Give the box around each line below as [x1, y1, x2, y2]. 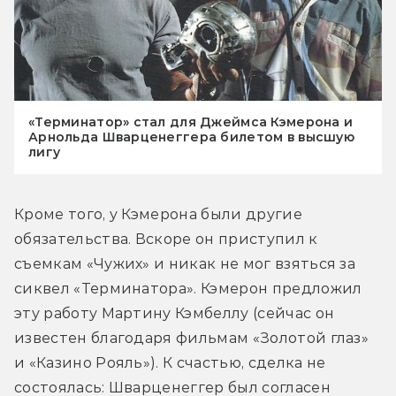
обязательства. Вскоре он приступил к [14, 231, 318, 248]
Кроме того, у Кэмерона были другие [14, 206, 302, 224]
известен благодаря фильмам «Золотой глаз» [14, 330, 369, 347]
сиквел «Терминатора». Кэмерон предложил [14, 280, 362, 298]
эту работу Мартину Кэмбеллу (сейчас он [14, 305, 335, 323]
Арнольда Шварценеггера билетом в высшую [28, 129, 354, 146]
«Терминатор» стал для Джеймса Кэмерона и [28, 114, 354, 131]
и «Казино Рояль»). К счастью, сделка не [14, 354, 326, 372]
